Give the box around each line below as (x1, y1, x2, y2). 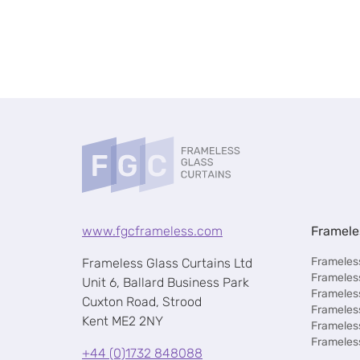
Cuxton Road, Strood (82, 294, 202, 309)
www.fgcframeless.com (82, 223, 223, 239)
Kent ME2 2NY (82, 313, 163, 329)
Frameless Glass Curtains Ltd (82, 256, 252, 271)
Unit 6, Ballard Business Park (82, 275, 249, 290)
